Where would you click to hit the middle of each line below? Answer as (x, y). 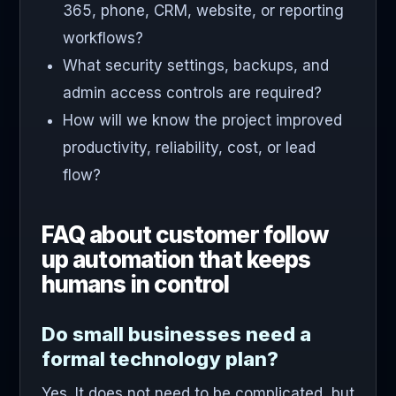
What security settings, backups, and (196, 66)
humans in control (136, 285)
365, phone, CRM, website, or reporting (203, 11)
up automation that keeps (176, 260)
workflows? (103, 38)
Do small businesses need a (176, 335)
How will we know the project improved (202, 121)
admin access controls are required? (192, 93)
